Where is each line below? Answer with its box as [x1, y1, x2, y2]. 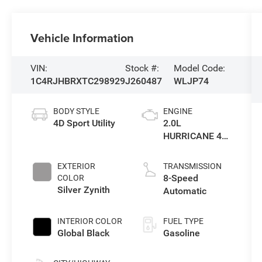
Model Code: [173, 62, 225, 74]
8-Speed [163, 172, 198, 184]
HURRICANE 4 [163, 130, 222, 142]
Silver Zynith [57, 184, 111, 195]
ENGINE [163, 106, 192, 116]
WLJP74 [173, 75, 209, 87]
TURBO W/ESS [163, 143, 224, 154]
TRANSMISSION [163, 161, 222, 171]
